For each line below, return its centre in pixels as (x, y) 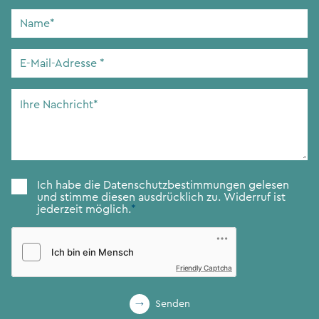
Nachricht (36, 114)
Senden (172, 304)
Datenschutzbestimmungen (174, 185)
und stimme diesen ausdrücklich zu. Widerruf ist (161, 198)
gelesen (267, 185)
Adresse (32, 91)
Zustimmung (43, 185)
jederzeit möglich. (84, 210)
